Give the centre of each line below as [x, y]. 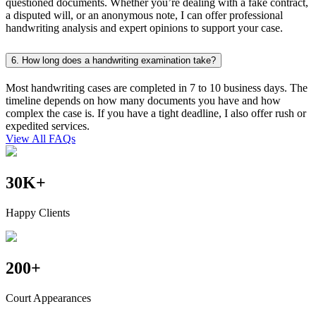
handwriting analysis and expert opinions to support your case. [144, 28]
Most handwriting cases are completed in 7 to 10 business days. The [157, 88]
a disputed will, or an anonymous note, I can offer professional [144, 16]
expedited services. [48, 126]
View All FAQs [41, 139]
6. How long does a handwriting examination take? [114, 61]
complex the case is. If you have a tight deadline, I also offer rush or [156, 114]
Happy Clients [38, 212]
